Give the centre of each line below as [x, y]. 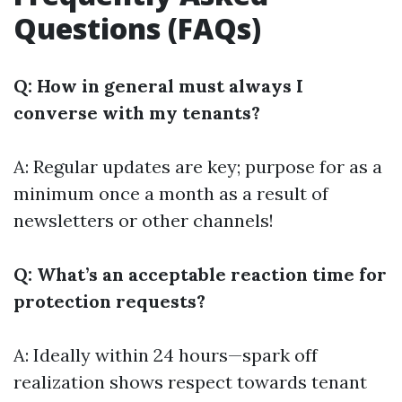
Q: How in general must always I [158, 86]
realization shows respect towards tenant [190, 382]
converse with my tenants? [137, 113]
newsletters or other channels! [144, 220]
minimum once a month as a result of [171, 193]
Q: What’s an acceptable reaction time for [200, 274]
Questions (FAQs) [137, 28]
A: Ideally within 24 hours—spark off [166, 355]
